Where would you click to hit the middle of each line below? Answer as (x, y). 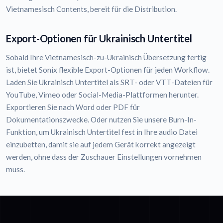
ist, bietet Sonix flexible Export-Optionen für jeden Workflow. (108, 70)
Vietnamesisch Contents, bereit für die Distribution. (91, 9)
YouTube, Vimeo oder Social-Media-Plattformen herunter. (102, 95)
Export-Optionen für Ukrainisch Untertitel (99, 39)
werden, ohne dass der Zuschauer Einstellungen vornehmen (104, 157)
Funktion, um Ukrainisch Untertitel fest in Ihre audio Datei (102, 132)
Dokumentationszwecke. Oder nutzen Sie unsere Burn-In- (101, 120)
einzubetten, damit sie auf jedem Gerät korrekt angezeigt (101, 145)
